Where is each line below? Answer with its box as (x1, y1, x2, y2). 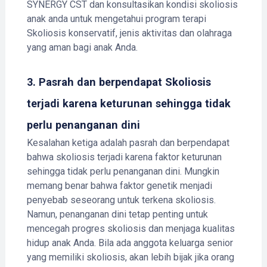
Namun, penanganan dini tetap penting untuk (26, 208, 208, 220)
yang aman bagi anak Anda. (26, 41, 138, 53)
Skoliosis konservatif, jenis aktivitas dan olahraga (26, 27, 232, 39)
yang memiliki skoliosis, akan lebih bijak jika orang (26, 251, 234, 263)
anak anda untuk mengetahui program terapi (26, 13, 206, 24)
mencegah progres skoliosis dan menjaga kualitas (26, 222, 235, 234)
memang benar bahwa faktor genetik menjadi (26, 179, 212, 191)
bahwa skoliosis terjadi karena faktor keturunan (26, 151, 222, 163)
